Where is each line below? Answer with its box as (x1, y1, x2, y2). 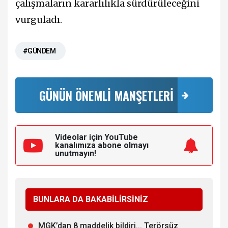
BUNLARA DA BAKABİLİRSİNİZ (33, 194, 148, 204)
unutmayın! (55, 148, 96, 158)
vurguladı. (15, 13, 62, 25)
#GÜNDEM (23, 46, 56, 55)
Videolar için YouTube (55, 132, 138, 142)
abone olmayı (98, 140, 149, 150)
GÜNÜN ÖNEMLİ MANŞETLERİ (39, 85, 174, 104)
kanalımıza (55, 140, 98, 150)
